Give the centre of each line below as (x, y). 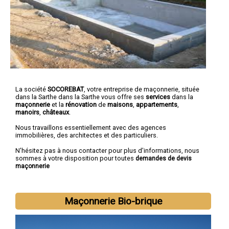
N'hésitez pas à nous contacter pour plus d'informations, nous (107, 150)
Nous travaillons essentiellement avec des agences (91, 127)
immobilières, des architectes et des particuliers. (87, 135)
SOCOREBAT (66, 89)
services (158, 97)
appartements (157, 104)
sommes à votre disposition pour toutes (75, 158)
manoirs (27, 112)
